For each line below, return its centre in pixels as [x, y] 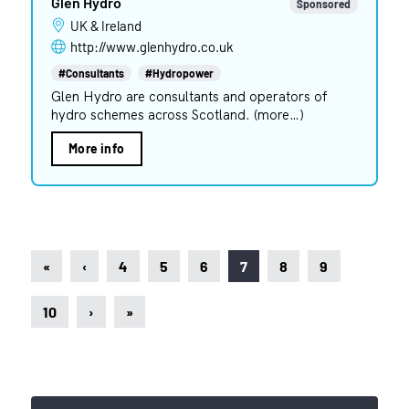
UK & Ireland [110, 25]
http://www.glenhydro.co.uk [151, 46]
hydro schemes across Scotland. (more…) [177, 114]
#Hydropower [179, 73]
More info [96, 148]
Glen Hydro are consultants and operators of [189, 96]
